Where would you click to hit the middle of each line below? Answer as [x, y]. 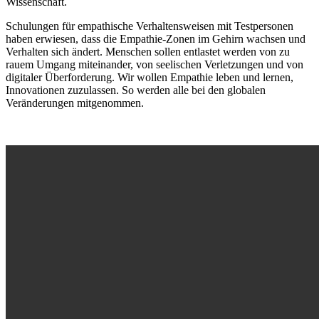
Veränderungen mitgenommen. [75, 103]
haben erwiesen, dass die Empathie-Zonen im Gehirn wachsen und [156, 39]
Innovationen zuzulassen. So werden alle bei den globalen [136, 90]
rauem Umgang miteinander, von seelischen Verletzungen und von [155, 65]
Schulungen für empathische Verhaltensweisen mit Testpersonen [150, 26]
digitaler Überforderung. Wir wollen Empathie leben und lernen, [150, 78]
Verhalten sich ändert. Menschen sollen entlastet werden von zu [148, 52]
